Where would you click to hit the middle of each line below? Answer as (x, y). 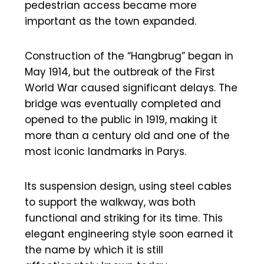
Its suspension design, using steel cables (128, 186)
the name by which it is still (94, 250)
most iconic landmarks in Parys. (105, 151)
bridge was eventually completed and (123, 103)
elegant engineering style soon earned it (129, 234)
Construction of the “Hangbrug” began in (129, 56)
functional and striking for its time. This (124, 218)
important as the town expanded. (110, 21)
